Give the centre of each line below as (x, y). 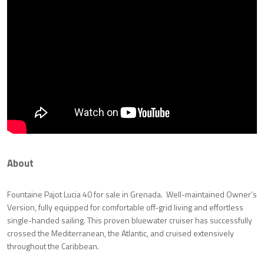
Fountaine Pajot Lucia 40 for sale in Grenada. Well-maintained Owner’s (132, 194)
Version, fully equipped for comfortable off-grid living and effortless (125, 207)
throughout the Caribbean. (53, 246)
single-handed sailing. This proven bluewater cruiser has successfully (130, 220)
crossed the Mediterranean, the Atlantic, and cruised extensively (121, 233)
